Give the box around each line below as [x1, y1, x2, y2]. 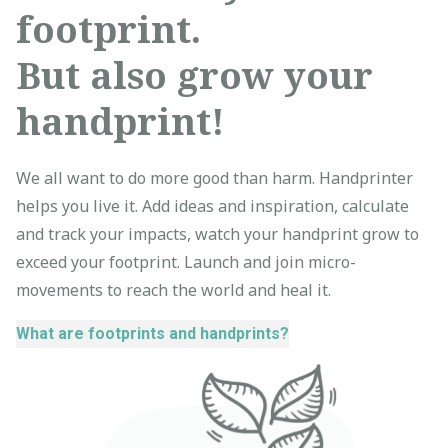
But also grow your [16, 48, 373, 100]
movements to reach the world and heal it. [16, 278, 331, 301]
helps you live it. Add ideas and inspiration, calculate [16, 194, 409, 217]
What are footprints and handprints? [16, 323, 289, 343]
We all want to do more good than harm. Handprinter [16, 166, 413, 189]
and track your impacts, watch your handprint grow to [16, 222, 419, 245]
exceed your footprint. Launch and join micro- [16, 250, 356, 273]
